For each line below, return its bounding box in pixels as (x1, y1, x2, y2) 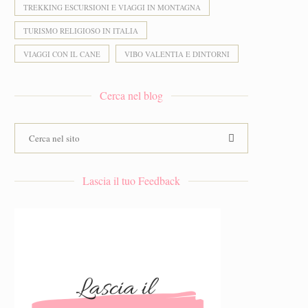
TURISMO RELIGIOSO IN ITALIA (23, 25, 138, 36)
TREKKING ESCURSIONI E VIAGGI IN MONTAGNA (23, 2, 201, 12)
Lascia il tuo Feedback (82, 173, 180, 188)
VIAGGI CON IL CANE (23, 49, 100, 59)
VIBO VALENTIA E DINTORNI (124, 49, 230, 59)
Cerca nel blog (100, 88, 163, 102)
